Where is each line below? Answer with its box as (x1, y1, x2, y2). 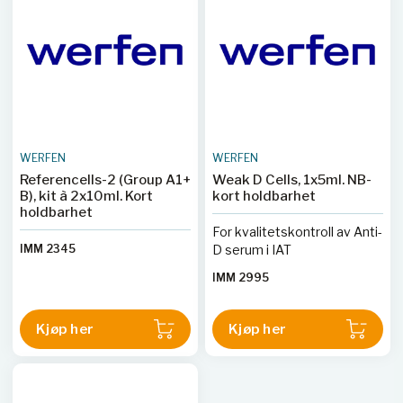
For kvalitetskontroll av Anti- (212, 224, 382, 239)
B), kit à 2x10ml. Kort (20, 188, 39, 204)
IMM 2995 (212, 271, 269, 284)
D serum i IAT (212, 242, 291, 257)
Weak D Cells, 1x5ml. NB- (212, 172, 372, 188)
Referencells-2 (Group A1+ (20, 172, 191, 188)
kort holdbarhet (212, 188, 316, 204)
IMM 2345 (20, 242, 76, 255)
